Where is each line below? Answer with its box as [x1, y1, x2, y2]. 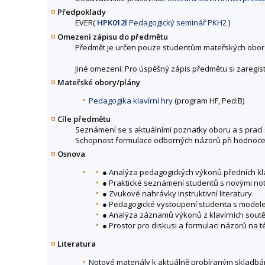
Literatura [57, 238, 96, 249]
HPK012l [97, 17, 127, 28]
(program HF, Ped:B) [173, 95, 244, 106]
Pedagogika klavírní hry [89, 95, 173, 106]
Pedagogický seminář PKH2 [127, 17, 227, 28]
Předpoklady [57, 7, 106, 18]
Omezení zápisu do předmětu [57, 31, 168, 42]
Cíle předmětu [57, 113, 111, 124]
